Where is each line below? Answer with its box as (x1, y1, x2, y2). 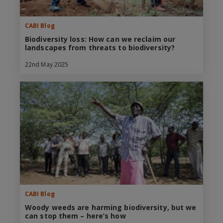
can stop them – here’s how (25, 211, 126, 221)
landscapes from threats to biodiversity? (25, 43, 175, 53)
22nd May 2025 (25, 60, 69, 69)
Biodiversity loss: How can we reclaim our (25, 34, 176, 44)
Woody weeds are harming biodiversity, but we (25, 203, 197, 213)
